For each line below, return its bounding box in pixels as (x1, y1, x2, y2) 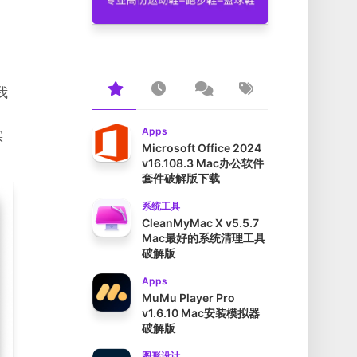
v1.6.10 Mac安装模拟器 (142, 306, 260, 320)
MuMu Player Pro (142, 291, 235, 305)
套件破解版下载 (142, 171, 220, 186)
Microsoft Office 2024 (142, 141, 261, 155)
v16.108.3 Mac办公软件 (142, 156, 264, 171)
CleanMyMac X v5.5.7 (142, 216, 259, 230)
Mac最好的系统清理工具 (142, 231, 265, 245)
